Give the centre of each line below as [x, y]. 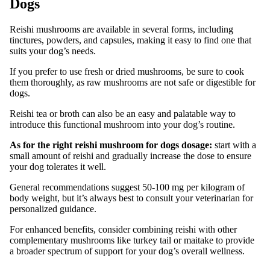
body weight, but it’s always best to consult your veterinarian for [131, 198]
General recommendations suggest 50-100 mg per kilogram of [127, 187]
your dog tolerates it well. [58, 166]
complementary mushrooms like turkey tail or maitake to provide [132, 240]
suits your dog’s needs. [53, 51]
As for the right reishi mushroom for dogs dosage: [112, 145]
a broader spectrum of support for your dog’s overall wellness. [127, 251]
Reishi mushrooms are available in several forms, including [121, 29]
